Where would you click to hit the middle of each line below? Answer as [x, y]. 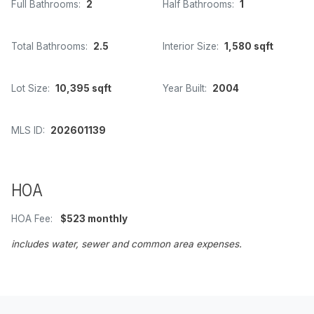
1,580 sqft [249, 47]
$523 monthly [93, 219]
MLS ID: [28, 131]
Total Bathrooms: [49, 47]
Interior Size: [191, 47]
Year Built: [185, 89]
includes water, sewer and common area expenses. [127, 244]
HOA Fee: [32, 219]
